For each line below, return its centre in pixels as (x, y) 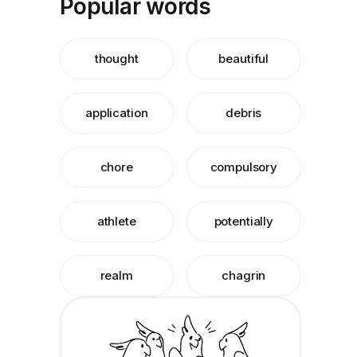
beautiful (244, 59)
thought (116, 59)
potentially (243, 221)
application (117, 113)
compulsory (243, 167)
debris (244, 113)
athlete (116, 221)
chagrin (244, 275)
